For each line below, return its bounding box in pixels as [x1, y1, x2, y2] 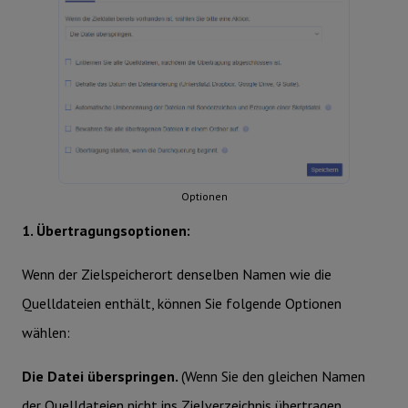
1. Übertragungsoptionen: [22, 220, 190, 240]
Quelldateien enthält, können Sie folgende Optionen [22, 293, 342, 312]
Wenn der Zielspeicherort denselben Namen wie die [22, 264, 331, 283]
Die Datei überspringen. [22, 366, 181, 385]
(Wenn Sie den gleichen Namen [181, 366, 365, 385]
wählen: [22, 322, 70, 342]
